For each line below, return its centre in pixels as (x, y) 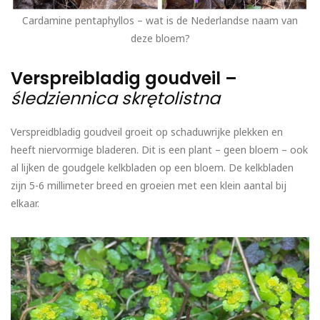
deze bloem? (160, 39)
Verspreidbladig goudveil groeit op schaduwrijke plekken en (147, 132)
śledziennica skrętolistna (115, 99)
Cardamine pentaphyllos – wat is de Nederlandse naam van (160, 21)
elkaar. (25, 204)
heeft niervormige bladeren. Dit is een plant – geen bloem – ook (159, 150)
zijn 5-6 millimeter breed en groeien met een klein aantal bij (149, 186)
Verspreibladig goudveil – (124, 79)
